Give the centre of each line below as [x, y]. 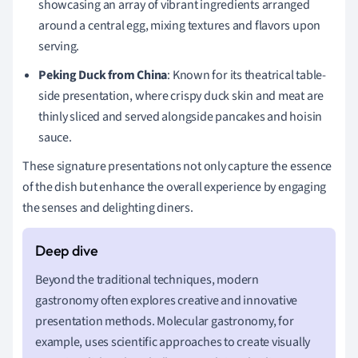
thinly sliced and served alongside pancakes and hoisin [181, 116]
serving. [59, 46]
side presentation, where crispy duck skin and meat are [181, 95]
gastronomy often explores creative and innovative [167, 300]
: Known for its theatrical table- [247, 75]
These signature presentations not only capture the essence [177, 166]
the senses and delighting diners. [108, 207]
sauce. [55, 137]
